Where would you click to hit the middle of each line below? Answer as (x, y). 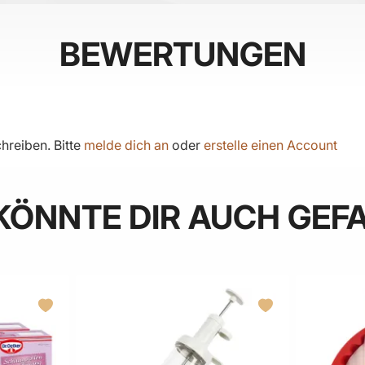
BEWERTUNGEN (182, 55)
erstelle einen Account (270, 145)
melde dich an (126, 145)
